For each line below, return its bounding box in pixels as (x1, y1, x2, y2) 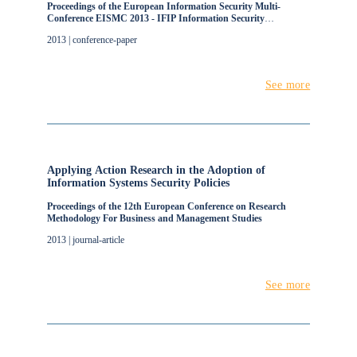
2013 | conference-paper (46, 34, 137, 45)
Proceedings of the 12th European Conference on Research (46, 201, 286, 212)
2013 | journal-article (46, 234, 124, 245)
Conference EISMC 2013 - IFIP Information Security (46, 13, 265, 24)
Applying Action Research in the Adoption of (46, 164, 265, 176)
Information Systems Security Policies (46, 177, 229, 189)
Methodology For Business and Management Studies (46, 213, 262, 224)
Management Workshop (46, 25, 146, 36)
